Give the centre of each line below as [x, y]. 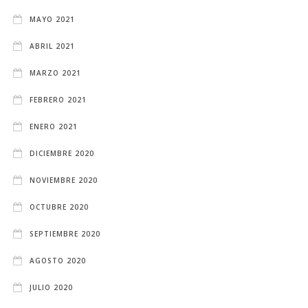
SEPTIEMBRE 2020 [65, 233]
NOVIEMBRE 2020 [64, 180]
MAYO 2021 [53, 19]
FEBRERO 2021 [58, 99]
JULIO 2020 [52, 287]
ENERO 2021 [54, 126]
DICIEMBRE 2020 [62, 153]
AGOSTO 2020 [58, 260]
